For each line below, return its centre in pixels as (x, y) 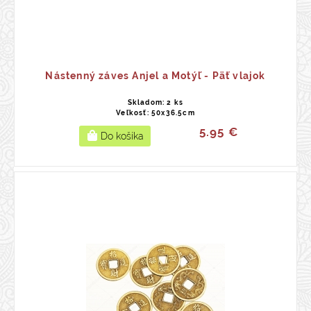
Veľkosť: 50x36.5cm (155, 113)
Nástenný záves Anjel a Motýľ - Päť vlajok (155, 76)
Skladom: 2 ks (155, 102)
